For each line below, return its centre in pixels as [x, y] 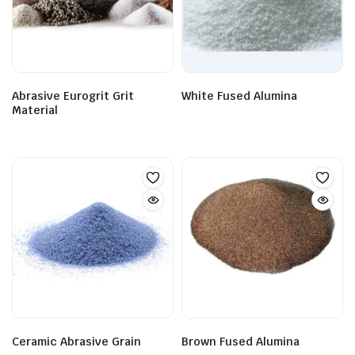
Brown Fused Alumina [240, 342]
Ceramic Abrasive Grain [76, 342]
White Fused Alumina [239, 96]
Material [35, 110]
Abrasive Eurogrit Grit [73, 96]
